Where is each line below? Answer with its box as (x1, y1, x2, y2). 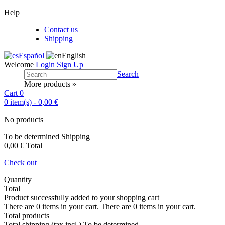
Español (19, 51, 46, 60)
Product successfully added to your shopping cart (4, 193, 159, 202)
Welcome (4, 60, 34, 69)
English (62, 51, 86, 60)
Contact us (44, 25, 78, 34)
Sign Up (57, 60, 83, 69)
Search (117, 70, 139, 78)
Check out (4, 158, 37, 167)
